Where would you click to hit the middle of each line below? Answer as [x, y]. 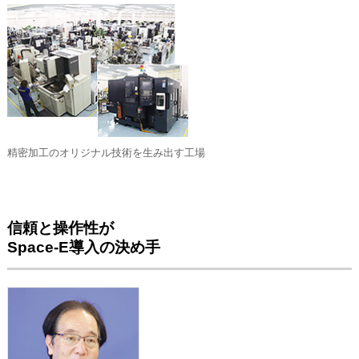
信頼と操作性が [60, 228]
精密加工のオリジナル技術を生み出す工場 [106, 153]
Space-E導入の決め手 [83, 247]
